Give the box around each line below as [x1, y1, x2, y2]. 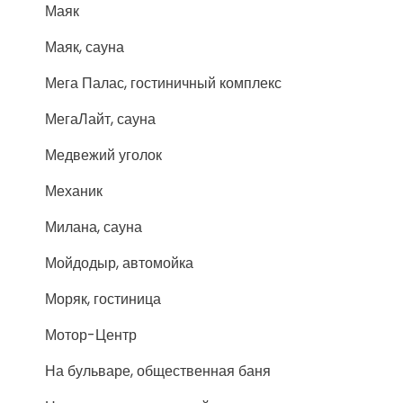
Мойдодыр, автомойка [45, 253, 193, 273]
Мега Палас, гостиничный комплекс [45, 73, 282, 94]
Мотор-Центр [45, 325, 137, 345]
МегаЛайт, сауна [45, 109, 156, 130]
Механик [45, 181, 103, 201]
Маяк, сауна [45, 37, 124, 58]
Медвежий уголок [45, 145, 162, 166]
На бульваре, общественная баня [45, 361, 271, 381]
